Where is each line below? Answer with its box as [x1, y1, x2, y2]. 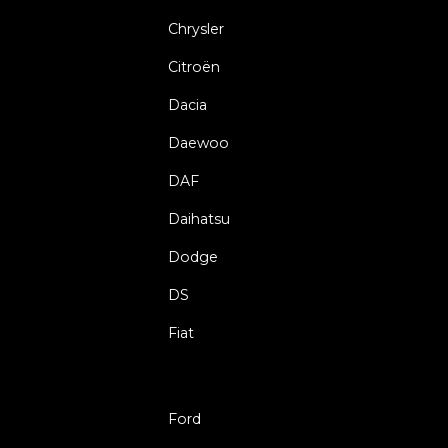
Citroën [168, 57, 220, 76]
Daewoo [168, 133, 229, 152]
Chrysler [168, 19, 224, 38]
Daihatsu [168, 209, 230, 228]
